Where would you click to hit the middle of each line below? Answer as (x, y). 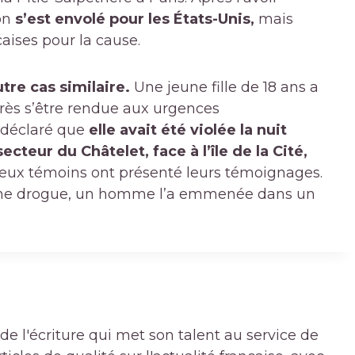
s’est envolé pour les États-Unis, (137, 19)
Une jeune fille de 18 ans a (226, 88)
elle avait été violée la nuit (188, 130)
